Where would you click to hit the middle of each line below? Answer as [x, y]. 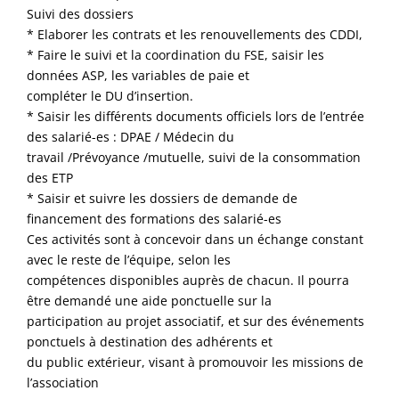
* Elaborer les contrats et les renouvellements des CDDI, [195, 34]
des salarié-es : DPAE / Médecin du [131, 136]
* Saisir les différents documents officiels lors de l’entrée [196, 116]
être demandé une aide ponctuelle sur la [150, 300]
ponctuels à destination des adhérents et [150, 341]
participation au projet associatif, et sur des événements [196, 321]
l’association [63, 382]
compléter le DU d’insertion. [110, 95]
